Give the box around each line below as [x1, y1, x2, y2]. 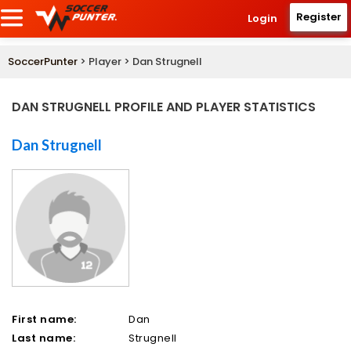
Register [295, 9, 342, 24]
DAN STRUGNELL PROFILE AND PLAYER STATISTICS [12, 98, 316, 117]
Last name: [12, 331, 76, 346]
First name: [12, 312, 77, 327]
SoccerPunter [8, 54, 78, 70]
